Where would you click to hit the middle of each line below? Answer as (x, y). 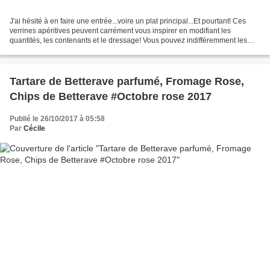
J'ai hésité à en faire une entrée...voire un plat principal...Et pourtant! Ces (128, 21)
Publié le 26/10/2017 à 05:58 (57, 118)
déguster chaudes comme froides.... (68, 50)
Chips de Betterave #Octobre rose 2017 (111, 96)
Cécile (34, 128)
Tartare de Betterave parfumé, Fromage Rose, (127, 81)
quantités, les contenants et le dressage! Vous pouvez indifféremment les (128, 40)
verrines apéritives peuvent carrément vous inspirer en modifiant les (120, 30)
